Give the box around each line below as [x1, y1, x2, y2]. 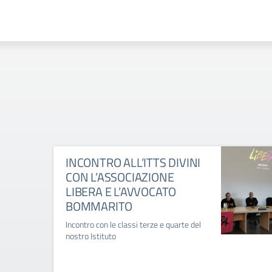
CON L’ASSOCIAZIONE [66, 168, 174, 187]
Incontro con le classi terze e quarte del [66, 218, 201, 231]
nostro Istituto [66, 229, 116, 243]
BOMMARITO [66, 197, 133, 216]
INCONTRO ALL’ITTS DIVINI [66, 153, 201, 172]
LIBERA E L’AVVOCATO [66, 182, 177, 202]
